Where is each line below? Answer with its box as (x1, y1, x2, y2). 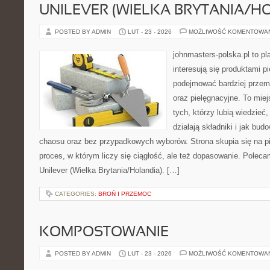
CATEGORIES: (55, 190, 98, 197)
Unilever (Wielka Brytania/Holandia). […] (39, 166, 180, 175)
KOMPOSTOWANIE (39, 226, 169, 239)
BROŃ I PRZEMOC (98, 190, 151, 197)
